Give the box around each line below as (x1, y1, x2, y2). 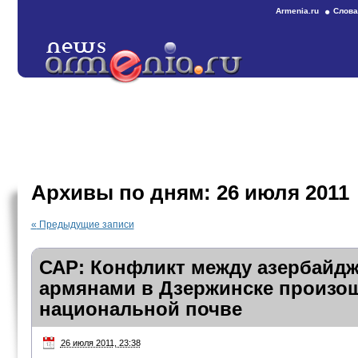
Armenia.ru (276, 6, 319, 15)
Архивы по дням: (30, 181, 217, 205)
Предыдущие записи (36, 219, 134, 230)
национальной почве (38, 298, 242, 320)
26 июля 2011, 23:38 (60, 338, 141, 348)
